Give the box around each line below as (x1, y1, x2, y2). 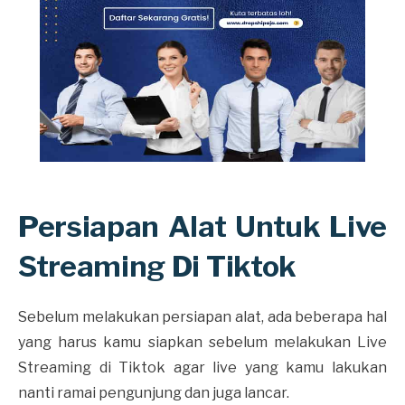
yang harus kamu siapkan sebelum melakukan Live (18, 333, 387, 351)
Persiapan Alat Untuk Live (18, 208, 387, 244)
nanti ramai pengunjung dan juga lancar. (18, 383, 292, 401)
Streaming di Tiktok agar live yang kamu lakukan (18, 358, 387, 376)
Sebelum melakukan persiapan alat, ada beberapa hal (18, 307, 387, 325)
